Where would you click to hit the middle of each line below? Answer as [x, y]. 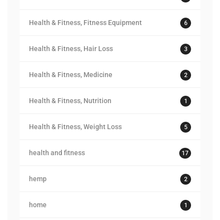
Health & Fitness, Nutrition [70, 101]
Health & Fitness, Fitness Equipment [85, 23]
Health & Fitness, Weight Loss [75, 127]
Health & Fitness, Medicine [71, 75]
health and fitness [57, 153]
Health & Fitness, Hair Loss [71, 49]
